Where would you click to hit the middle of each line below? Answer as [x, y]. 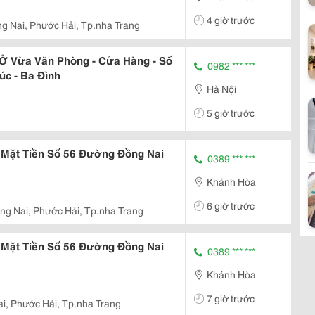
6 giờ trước [231, 205]
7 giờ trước [231, 298]
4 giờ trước [231, 19]
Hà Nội [221, 88]
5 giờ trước [231, 112]
